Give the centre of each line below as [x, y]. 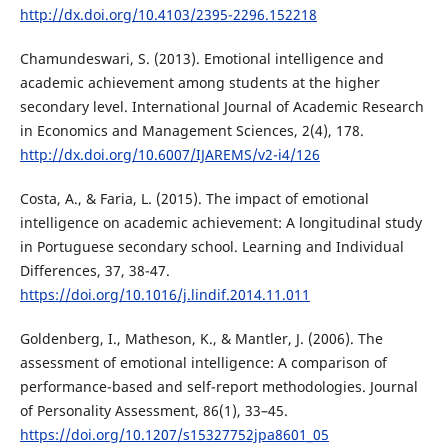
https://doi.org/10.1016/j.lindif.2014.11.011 [164, 294]
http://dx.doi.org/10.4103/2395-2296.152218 [168, 14]
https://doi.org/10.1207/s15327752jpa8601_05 [174, 434]
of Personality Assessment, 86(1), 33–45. [153, 410]
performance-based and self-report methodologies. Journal [218, 386]
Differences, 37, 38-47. [94, 270]
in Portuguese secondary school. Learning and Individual [211, 246]
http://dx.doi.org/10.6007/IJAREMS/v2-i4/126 [169, 154]
